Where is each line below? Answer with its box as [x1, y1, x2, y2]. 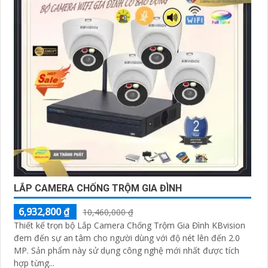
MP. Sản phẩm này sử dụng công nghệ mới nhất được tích [14, 244, 31, 256]
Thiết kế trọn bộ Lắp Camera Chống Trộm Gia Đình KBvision [14, 219, 245, 231]
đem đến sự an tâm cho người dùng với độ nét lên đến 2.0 [14, 232, 240, 243]
